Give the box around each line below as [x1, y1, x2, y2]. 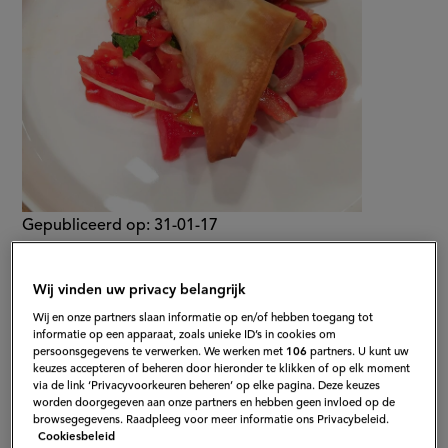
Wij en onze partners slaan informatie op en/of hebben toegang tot [33, 311, 374, 324]
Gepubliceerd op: [22, 217, 151, 234]
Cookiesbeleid [38, 430, 116, 443]
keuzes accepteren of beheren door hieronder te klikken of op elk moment [33, 362, 411, 375]
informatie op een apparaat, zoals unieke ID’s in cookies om [33, 328, 337, 341]
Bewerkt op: [22, 245, 111, 262]
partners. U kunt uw [307, 345, 410, 358]
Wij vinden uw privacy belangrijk [33, 282, 247, 297]
